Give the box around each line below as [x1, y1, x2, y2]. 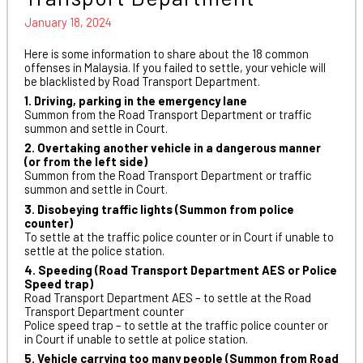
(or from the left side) [23, 154, 147, 169]
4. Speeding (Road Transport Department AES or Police [23, 262, 337, 277]
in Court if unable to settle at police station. [23, 331, 248, 346]
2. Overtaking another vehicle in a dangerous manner [23, 140, 321, 156]
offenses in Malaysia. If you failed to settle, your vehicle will [23, 59, 326, 75]
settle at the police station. [23, 242, 164, 258]
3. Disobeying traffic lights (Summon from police [23, 201, 294, 216]
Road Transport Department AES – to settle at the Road [23, 289, 311, 305]
